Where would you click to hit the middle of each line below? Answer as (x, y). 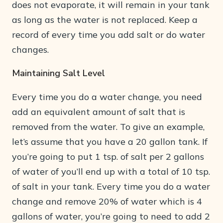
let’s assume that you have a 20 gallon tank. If (110, 142)
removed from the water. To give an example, (108, 127)
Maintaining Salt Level (58, 73)
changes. (30, 50)
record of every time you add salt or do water (109, 35)
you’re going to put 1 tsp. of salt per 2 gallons (108, 157)
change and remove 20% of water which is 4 (107, 202)
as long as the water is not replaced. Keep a (105, 20)
